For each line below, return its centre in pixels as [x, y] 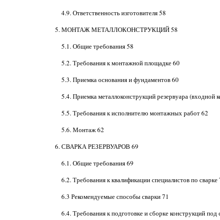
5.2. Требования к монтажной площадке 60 [120, 63]
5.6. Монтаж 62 [82, 130]
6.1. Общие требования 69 [97, 163]
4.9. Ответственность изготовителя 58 [113, 13]
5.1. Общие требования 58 [97, 46]
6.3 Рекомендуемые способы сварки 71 [115, 196]
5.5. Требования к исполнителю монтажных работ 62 [135, 113]
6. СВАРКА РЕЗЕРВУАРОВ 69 [96, 146]
